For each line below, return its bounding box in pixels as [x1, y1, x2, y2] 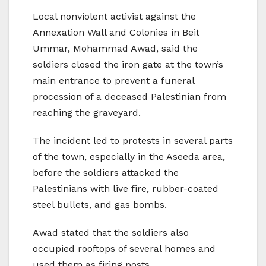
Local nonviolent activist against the [33, 11, 196, 23]
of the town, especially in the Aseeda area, [33, 151, 225, 163]
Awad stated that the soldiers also [33, 227, 189, 239]
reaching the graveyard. [33, 107, 141, 119]
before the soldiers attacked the [33, 167, 179, 179]
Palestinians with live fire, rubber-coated [33, 183, 218, 195]
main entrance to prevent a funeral [33, 75, 194, 87]
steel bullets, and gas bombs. [33, 199, 167, 211]
